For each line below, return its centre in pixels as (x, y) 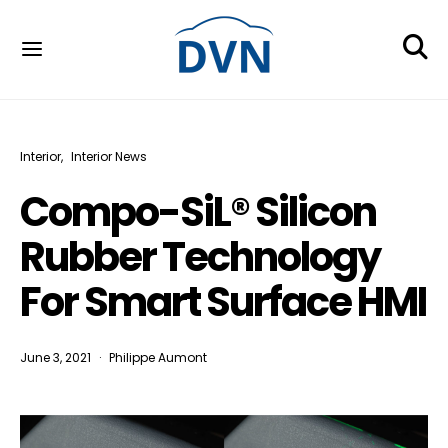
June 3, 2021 (55, 357)
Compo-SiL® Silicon (198, 212)
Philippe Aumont (158, 357)
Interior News (109, 156)
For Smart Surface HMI (223, 302)
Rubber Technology (200, 257)
